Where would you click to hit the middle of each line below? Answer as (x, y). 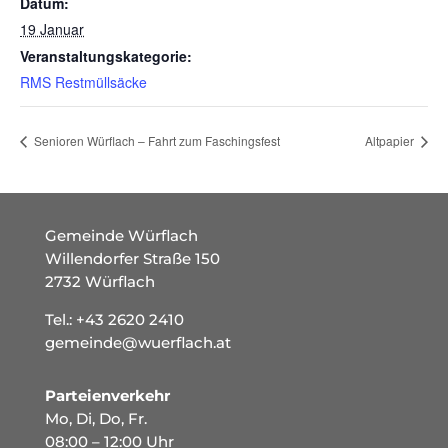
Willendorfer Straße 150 (132, 258)
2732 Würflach (99, 281)
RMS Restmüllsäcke (83, 82)
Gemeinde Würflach (121, 235)
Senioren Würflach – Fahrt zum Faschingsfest (155, 141)
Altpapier (391, 141)
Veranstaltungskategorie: (106, 56)
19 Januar (52, 29)
